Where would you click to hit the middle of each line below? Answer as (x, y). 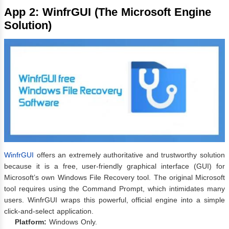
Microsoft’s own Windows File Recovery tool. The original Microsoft (114, 177)
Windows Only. (72, 222)
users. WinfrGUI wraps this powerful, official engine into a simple (114, 200)
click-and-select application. (49, 211)
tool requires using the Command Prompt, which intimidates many (114, 188)
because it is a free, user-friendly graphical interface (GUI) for (114, 166)
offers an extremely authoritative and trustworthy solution (129, 155)
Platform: (31, 222)
